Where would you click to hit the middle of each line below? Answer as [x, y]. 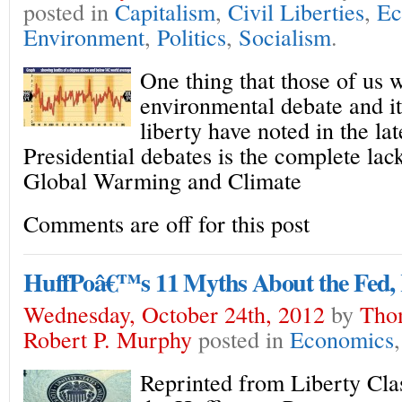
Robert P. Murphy [108, 339]
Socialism [285, 36]
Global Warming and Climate [162, 180]
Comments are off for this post [166, 223]
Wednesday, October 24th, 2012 [174, 314]
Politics [192, 36]
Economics [342, 339]
